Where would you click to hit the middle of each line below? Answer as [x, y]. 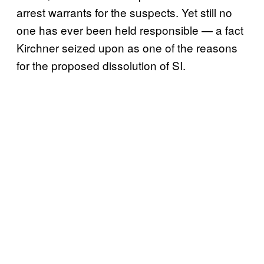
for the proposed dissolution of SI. [101, 65]
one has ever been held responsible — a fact [130, 29]
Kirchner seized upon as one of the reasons [127, 47]
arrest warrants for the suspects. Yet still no [124, 12]
